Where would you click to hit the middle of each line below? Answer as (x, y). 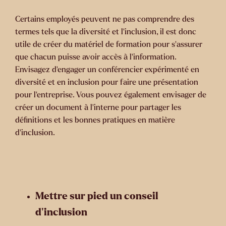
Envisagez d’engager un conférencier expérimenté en (107, 70)
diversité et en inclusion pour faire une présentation (107, 82)
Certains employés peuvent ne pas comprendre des (105, 19)
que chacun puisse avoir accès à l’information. (96, 57)
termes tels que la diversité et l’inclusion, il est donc (106, 32)
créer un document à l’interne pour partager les (98, 107)
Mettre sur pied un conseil (97, 196)
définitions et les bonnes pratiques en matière (95, 120)
